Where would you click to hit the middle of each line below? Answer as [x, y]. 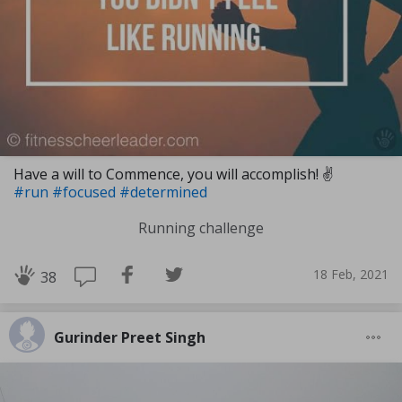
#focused [86, 192]
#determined [163, 192]
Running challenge [201, 227]
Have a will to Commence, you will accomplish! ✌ [174, 174]
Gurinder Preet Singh [130, 337]
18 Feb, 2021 [351, 275]
